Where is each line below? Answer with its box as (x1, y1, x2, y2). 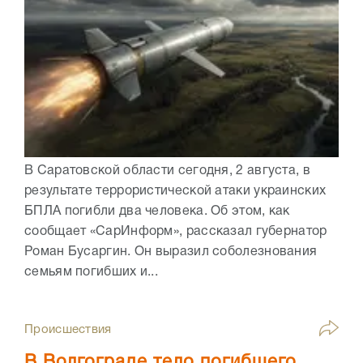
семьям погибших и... (24, 267, 159, 279)
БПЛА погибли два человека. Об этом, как (24, 206, 290, 218)
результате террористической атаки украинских (24, 186, 327, 198)
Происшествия (24, 324, 112, 336)
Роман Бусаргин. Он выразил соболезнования (24, 246, 318, 258)
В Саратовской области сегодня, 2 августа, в (24, 165, 310, 177)
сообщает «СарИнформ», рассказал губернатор (24, 226, 327, 238)
